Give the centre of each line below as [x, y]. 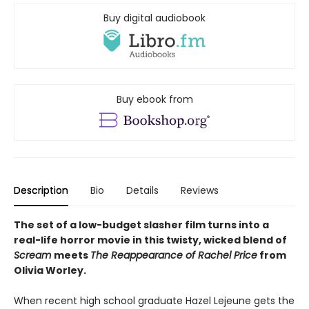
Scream [34, 256]
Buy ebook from [154, 100]
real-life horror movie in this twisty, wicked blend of [150, 240]
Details [142, 191]
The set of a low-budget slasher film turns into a [141, 225]
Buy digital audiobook [154, 18]
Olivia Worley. [50, 271]
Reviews [200, 191]
